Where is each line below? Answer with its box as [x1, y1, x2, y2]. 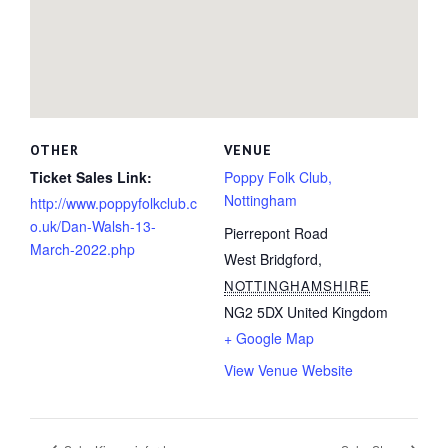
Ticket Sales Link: [30, 166, 152, 187]
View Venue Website [224, 359, 353, 380]
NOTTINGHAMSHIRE [224, 275, 370, 295]
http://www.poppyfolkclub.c [30, 192, 197, 213]
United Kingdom [287, 301, 388, 322]
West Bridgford [224, 248, 318, 269]
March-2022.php [30, 238, 135, 259]
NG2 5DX [224, 301, 283, 322]
